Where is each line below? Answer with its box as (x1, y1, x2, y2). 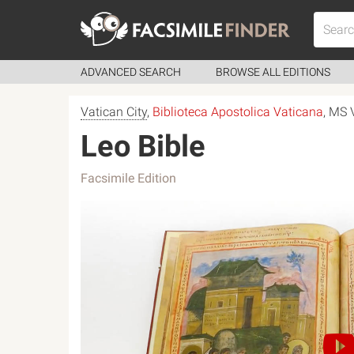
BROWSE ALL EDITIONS (216, 66, 330, 78)
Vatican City (81, 104, 147, 119)
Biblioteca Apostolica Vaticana (153, 104, 323, 119)
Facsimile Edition (81, 171, 176, 186)
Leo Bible (81, 129, 205, 164)
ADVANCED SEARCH (81, 66, 181, 78)
